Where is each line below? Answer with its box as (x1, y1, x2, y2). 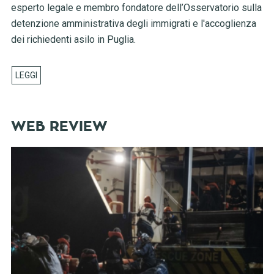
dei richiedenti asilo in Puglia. (10, 34, 136, 46)
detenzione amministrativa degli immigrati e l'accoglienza (10, 18, 256, 30)
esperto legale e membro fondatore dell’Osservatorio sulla (10, 2, 262, 14)
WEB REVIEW (10, 120, 108, 134)
